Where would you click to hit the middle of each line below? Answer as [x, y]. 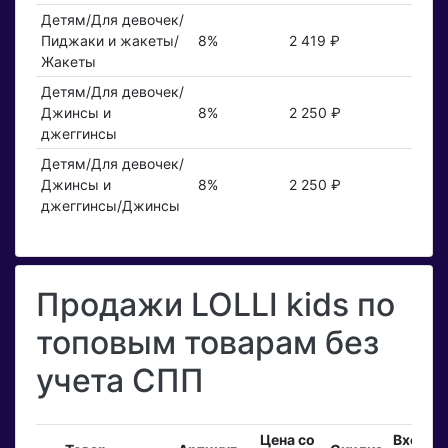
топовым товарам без [207, 343]
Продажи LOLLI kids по [215, 305]
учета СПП [120, 381]
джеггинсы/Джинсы [110, 206]
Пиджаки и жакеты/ [109, 41]
